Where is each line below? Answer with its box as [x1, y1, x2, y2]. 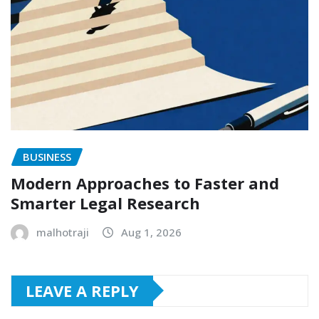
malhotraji [36, 224, 89, 239]
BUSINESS [23, 149, 71, 164]
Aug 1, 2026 [121, 224, 182, 239]
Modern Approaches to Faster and [11, 172, 279, 194]
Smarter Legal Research [11, 192, 200, 214]
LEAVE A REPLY [26, 279, 139, 301]
